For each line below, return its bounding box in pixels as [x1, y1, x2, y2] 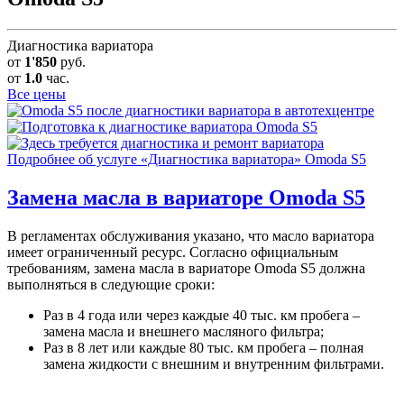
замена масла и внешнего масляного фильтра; [43, 323, 324, 339]
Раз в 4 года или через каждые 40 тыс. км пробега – [43, 307, 360, 323]
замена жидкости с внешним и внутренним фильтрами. [43, 355, 384, 372]
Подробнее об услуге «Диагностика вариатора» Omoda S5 [7, 151, 366, 168]
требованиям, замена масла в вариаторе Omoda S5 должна [7, 260, 365, 276]
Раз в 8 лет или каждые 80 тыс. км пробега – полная [43, 339, 363, 355]
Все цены [7, 87, 66, 103]
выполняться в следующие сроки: [7, 276, 215, 292]
